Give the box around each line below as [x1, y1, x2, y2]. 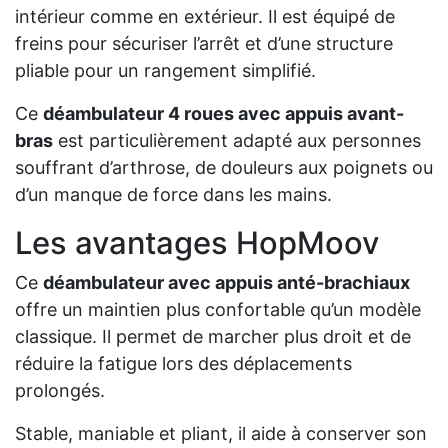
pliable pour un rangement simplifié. [15, 60, 316, 82]
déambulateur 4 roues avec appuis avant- [43, 103, 404, 125]
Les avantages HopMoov [15, 224, 380, 262]
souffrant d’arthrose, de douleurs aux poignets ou [15, 157, 433, 179]
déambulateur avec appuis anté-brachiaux [43, 272, 410, 294]
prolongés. [15, 380, 105, 402]
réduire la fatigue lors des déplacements [15, 353, 352, 375]
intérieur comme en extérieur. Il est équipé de [15, 6, 395, 28]
